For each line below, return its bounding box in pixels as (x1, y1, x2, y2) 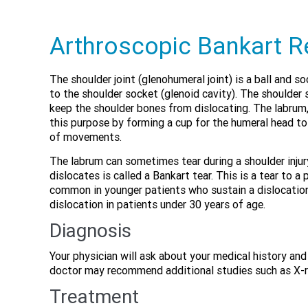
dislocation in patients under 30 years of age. (49, 198, 265, 211)
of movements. (49, 131, 122, 144)
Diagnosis (49, 219, 131, 242)
